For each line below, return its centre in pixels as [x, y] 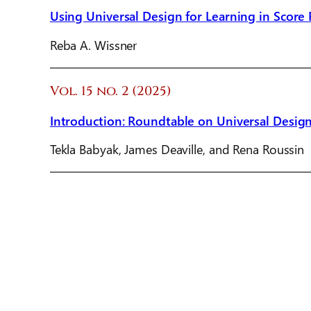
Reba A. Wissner [93, 44]
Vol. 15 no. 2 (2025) [110, 92]
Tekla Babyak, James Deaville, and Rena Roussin [177, 149]
